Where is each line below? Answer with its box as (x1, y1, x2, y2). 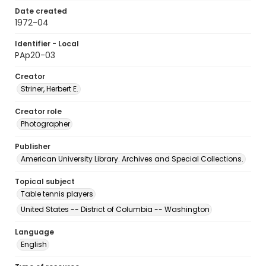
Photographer (21, 119, 70, 129)
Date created (15, 6, 67, 16)
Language (15, 227, 54, 237)
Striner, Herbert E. (21, 84, 78, 94)
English (21, 239, 47, 249)
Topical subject (15, 176, 75, 186)
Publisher (15, 141, 50, 151)
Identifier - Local (15, 39, 79, 49)
